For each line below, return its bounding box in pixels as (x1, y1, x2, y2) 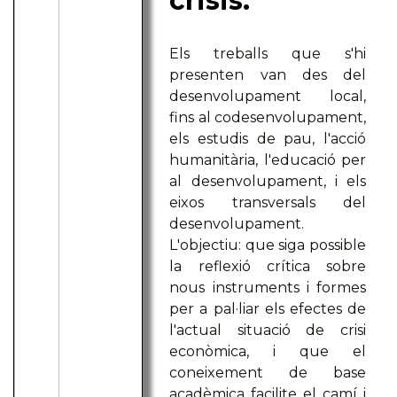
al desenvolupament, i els (169, 173, 366, 191)
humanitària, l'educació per (169, 152, 366, 169)
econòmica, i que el (169, 343, 366, 361)
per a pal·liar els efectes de (169, 300, 366, 318)
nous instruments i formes (169, 279, 366, 297)
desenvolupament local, (169, 88, 366, 105)
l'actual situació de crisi (169, 322, 366, 339)
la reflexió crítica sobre (169, 258, 366, 276)
